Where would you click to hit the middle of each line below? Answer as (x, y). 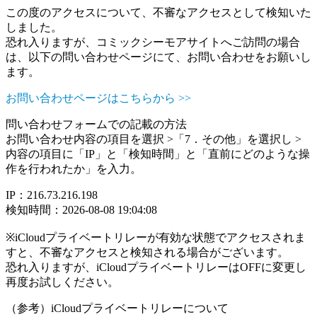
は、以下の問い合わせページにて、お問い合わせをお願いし (158, 57)
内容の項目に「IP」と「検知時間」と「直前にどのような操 (158, 154)
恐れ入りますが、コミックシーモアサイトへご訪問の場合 (153, 42)
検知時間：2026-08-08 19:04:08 (81, 210)
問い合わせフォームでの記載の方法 (96, 124)
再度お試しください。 (62, 282)
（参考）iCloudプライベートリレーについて (117, 308)
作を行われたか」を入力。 (74, 169)
